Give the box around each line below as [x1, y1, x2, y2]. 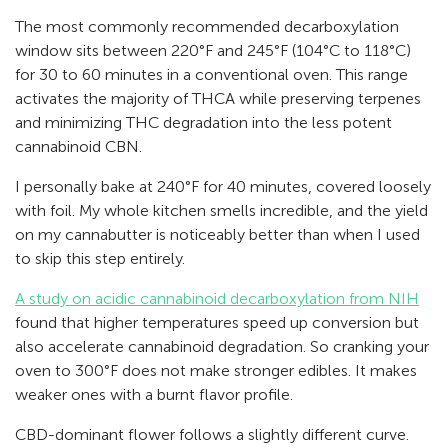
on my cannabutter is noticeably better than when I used [15, 225, 420, 245]
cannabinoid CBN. [15, 137, 142, 157]
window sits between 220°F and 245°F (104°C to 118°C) [15, 41, 411, 61]
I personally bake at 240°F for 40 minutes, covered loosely [15, 177, 431, 197]
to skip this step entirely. [15, 249, 185, 269]
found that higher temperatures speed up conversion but [15, 313, 419, 333]
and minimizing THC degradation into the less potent [15, 113, 392, 133]
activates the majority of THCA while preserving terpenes [15, 89, 421, 109]
